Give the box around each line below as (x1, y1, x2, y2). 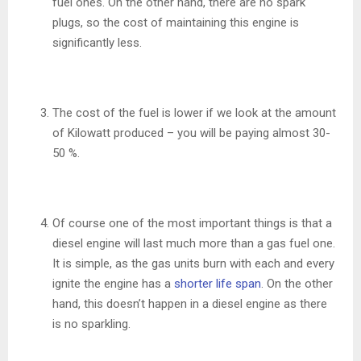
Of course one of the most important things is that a (52, 216, 332, 231)
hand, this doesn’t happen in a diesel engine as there (52, 297, 327, 312)
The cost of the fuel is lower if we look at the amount (52, 106, 336, 121)
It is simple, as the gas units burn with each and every (52, 256, 334, 272)
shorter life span (174, 276, 261, 292)
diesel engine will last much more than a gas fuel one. (52, 236, 335, 251)
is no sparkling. (52, 317, 131, 332)
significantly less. (52, 35, 142, 51)
